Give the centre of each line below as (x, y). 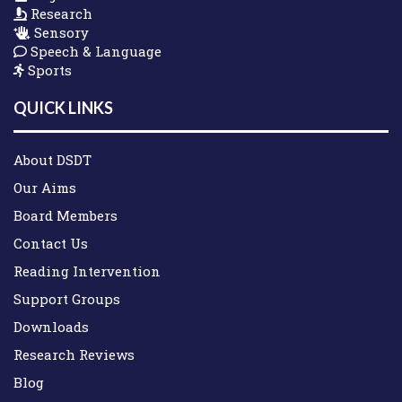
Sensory (60, 32)
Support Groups (67, 299)
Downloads (51, 327)
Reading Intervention (87, 271)
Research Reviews (74, 355)
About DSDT (52, 160)
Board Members (66, 216)
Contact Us (51, 244)
